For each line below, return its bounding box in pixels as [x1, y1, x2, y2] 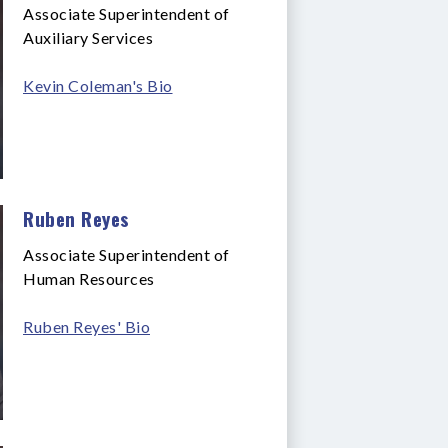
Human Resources [23, 268, 155, 288]
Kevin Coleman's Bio [23, 75, 173, 95]
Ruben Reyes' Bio [23, 316, 150, 336]
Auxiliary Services [23, 27, 153, 47]
